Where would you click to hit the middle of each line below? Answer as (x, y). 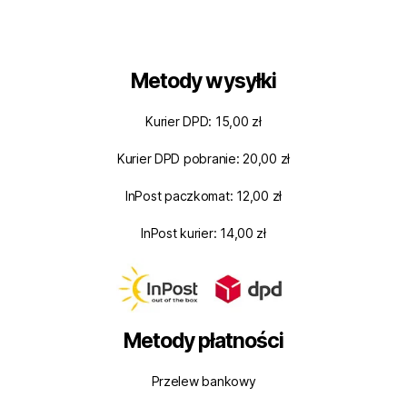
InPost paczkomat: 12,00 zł (203, 195)
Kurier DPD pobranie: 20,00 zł (203, 158)
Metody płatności (203, 341)
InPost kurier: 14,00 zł (203, 233)
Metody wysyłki (203, 80)
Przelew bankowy (203, 382)
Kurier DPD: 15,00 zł (203, 121)
